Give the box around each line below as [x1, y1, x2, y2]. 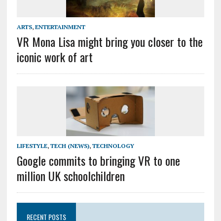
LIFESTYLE [16, 142, 47, 150]
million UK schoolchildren [16, 167, 125, 185]
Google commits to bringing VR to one [16, 151, 180, 170]
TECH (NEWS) [50, 142, 89, 150]
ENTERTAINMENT [35, 23, 85, 31]
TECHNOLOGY [92, 142, 134, 150]
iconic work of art [16, 48, 93, 66]
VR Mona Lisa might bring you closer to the [16, 33, 203, 51]
